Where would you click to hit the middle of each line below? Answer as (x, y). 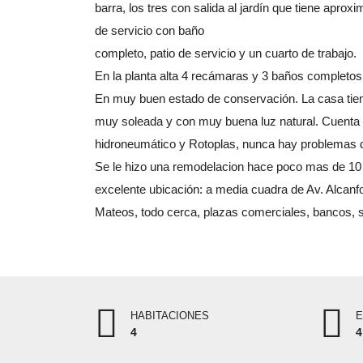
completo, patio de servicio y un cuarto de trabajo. (226, 53)
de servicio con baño (149, 30)
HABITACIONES (170, 316)
